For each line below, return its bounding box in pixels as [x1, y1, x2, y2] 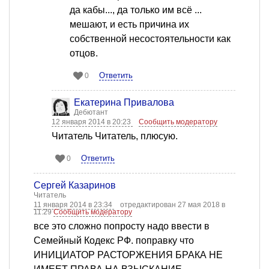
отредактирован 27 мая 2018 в [120, 201, 225, 210]
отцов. [70, 48, 98, 59]
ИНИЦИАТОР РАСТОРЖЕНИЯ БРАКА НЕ [34, 250, 223, 261]
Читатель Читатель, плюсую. [52, 131, 178, 142]
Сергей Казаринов [34, 180, 116, 191]
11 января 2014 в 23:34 [34, 201, 114, 210]
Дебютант [74, 108, 108, 117]
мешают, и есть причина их [70, 19, 189, 30]
